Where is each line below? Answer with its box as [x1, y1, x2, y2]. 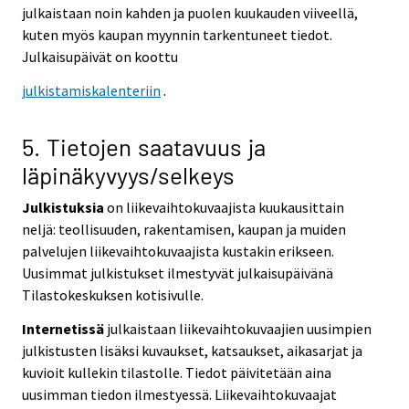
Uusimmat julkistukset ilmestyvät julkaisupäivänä [22, 263, 333, 282]
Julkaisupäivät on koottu [22, 47, 178, 67]
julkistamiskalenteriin [22, 81, 161, 100]
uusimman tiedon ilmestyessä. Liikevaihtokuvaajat [22, 384, 337, 404]
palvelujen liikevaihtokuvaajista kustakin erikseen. [22, 241, 334, 260]
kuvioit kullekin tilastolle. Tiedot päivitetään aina [22, 362, 331, 382]
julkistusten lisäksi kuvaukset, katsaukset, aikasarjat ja [22, 341, 362, 360]
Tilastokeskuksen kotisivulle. [22, 285, 204, 304]
